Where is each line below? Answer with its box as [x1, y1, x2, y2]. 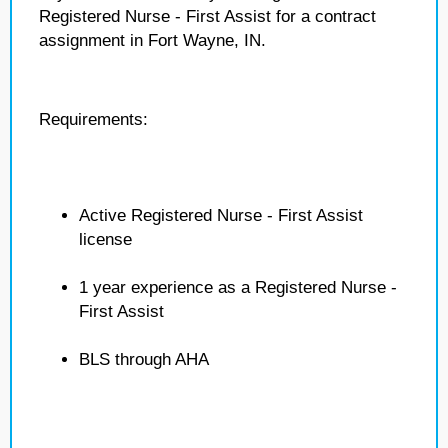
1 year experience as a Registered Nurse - [79, 278, 397, 297]
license [79, 230, 132, 249]
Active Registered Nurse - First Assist [79, 206, 363, 225]
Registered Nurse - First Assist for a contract [39, 7, 376, 26]
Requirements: [39, 110, 148, 129]
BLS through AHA [79, 350, 209, 369]
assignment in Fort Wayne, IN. [39, 31, 266, 50]
